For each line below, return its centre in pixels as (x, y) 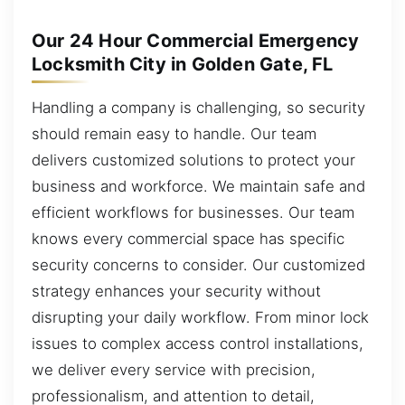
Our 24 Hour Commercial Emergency (196, 40)
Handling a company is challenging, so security (198, 107)
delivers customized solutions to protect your (193, 160)
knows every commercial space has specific (188, 238)
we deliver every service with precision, (174, 369)
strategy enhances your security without (176, 291)
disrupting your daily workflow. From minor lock (200, 317)
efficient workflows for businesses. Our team (193, 212)
